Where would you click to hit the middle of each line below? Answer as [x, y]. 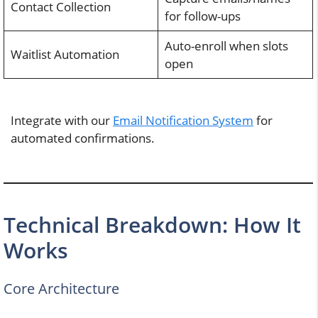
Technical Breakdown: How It [152, 224]
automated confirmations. [83, 138]
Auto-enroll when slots [226, 46]
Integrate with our [62, 120]
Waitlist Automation [65, 55]
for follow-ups [202, 16]
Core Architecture [61, 288]
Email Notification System [183, 120]
